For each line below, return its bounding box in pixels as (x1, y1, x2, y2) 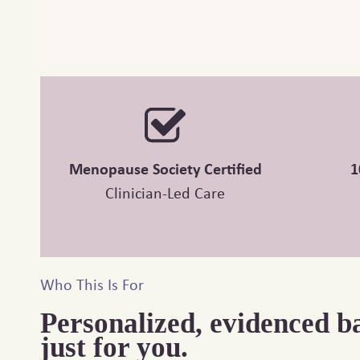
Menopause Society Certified (68, 157, 262, 180)
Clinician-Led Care (105, 182, 225, 204)
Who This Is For (40, 273, 144, 296)
